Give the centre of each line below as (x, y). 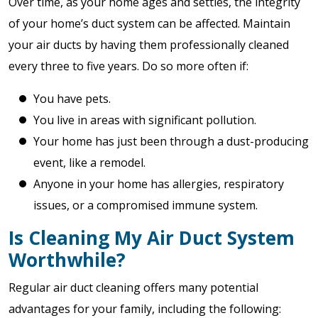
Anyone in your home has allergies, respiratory (159, 184)
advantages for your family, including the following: (145, 309)
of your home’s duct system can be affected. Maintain (149, 23)
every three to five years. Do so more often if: (128, 66)
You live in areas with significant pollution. (145, 120)
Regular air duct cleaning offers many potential (133, 287)
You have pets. (72, 99)
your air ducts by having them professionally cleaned (149, 45)
